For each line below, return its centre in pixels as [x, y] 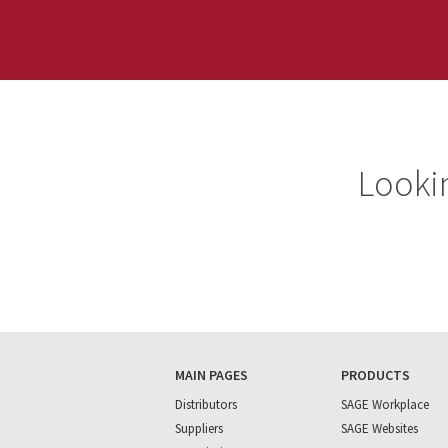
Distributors [206, 404]
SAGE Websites [379, 428]
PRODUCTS [375, 375]
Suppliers [199, 428]
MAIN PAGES [211, 375]
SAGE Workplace [384, 404]
